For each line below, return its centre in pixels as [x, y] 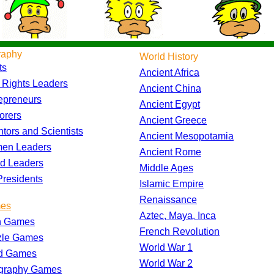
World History [169, 56]
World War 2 [166, 263]
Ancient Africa [169, 72]
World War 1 [166, 247]
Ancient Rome [170, 152]
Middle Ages [166, 168]
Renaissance [168, 199]
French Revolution [180, 231]
